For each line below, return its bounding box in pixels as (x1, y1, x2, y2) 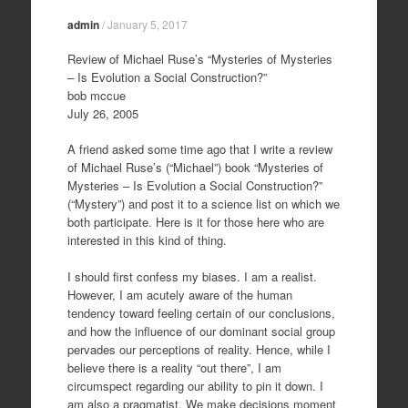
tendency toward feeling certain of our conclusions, (66, 303, 335, 321)
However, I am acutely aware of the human (66, 285, 292, 303)
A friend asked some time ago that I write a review (66, 140, 332, 158)
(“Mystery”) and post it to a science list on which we (66, 195, 340, 212)
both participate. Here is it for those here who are (66, 213, 324, 230)
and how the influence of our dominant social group (66, 321, 335, 340)
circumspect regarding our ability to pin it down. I (66, 376, 323, 394)
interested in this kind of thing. (66, 231, 227, 249)
